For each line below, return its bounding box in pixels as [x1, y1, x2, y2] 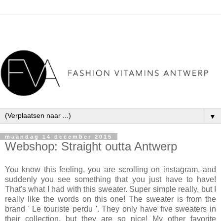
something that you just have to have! [74, 175, 217, 184]
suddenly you [5, 175, 54, 184]
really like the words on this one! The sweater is [5, 195, 187, 204]
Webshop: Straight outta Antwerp [5, 139, 177, 153]
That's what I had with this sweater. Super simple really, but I [5, 185, 216, 194]
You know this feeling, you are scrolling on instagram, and [5, 165, 216, 174]
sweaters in [172, 205, 217, 214]
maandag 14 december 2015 [5, 133, 112, 140]
